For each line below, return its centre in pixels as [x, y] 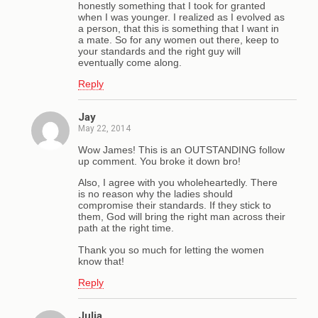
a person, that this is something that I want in [179, 28]
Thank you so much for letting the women [171, 250]
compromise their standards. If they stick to [175, 205]
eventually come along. [130, 62]
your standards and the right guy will [159, 51]
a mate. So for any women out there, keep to [179, 39]
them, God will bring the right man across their [182, 217]
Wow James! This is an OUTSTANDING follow [181, 149]
